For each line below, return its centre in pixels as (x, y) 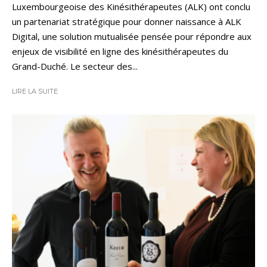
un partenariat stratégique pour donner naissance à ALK (127, 22)
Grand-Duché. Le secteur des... (75, 66)
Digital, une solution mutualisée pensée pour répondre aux (132, 37)
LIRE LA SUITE (35, 91)
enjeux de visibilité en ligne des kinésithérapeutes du (120, 52)
